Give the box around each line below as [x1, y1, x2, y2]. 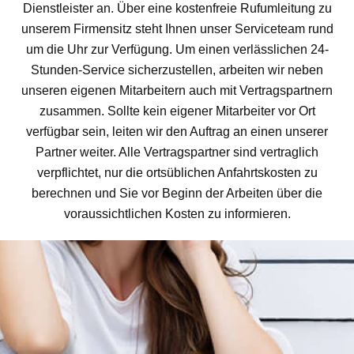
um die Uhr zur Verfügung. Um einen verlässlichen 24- [25, 43, 329, 56]
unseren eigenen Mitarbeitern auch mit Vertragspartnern [21, 84, 333, 97]
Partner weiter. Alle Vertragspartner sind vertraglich [36, 145, 318, 159]
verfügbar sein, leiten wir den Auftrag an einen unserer [26, 125, 328, 138]
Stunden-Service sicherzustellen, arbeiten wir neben [31, 63, 323, 77]
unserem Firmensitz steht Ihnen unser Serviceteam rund [21, 22, 333, 36]
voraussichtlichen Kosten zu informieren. [63, 207, 291, 220]
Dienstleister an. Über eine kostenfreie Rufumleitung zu [22, 2, 332, 15]
